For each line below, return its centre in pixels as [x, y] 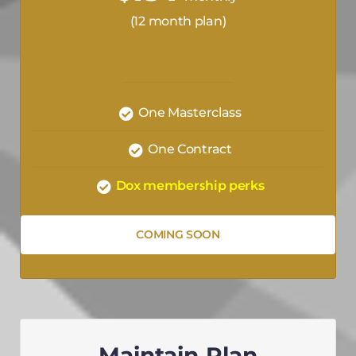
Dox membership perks [190, 185]
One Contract [190, 149]
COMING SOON [178, 234]
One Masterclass [190, 112]
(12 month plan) [178, 21]
